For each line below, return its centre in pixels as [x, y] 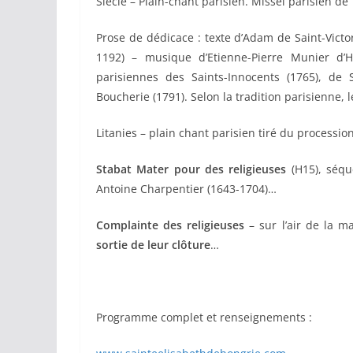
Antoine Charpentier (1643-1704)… [186, 188]
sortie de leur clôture [153, 244]
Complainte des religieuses [173, 225]
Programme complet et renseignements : [204, 317]
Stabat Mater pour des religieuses [191, 169]
